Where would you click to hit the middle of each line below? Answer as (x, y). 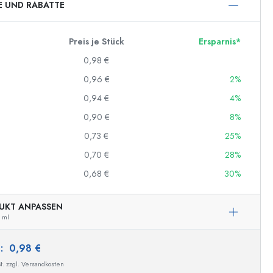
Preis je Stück (96, 42)
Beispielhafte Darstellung (145, 243)
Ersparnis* (220, 42)
